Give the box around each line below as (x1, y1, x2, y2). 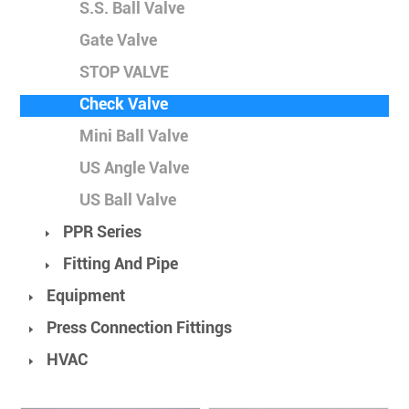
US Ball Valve (79, 190, 177, 210)
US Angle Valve (79, 158, 190, 178)
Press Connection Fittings (47, 318, 233, 338)
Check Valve (79, 94, 169, 114)
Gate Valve (79, 30, 158, 50)
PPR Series (63, 222, 142, 242)
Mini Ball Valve (79, 126, 189, 146)
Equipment (47, 286, 126, 306)
